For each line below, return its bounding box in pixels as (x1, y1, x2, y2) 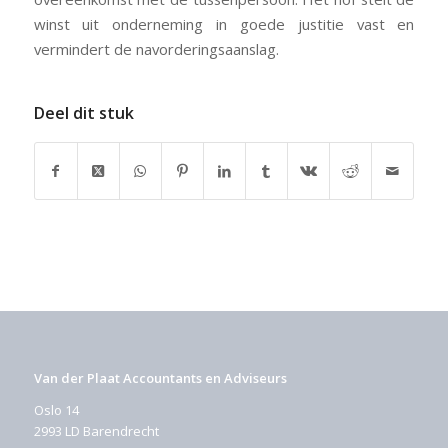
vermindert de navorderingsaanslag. (33, 39, 279, 60)
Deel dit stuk (33, 101, 134, 124)
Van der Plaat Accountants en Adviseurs (33, 368, 287, 387)
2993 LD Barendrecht (33, 422, 159, 441)
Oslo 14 (33, 401, 79, 420)
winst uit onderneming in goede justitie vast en (33, 14, 415, 35)
